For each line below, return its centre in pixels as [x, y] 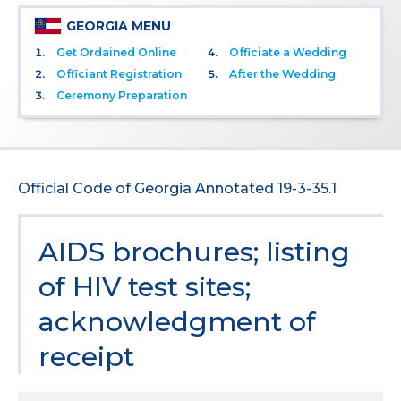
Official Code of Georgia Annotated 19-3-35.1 [177, 188]
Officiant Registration [119, 73]
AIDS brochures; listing [194, 252]
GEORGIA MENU [118, 26]
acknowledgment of [177, 321]
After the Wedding [282, 73]
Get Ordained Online [116, 52]
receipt [86, 356]
